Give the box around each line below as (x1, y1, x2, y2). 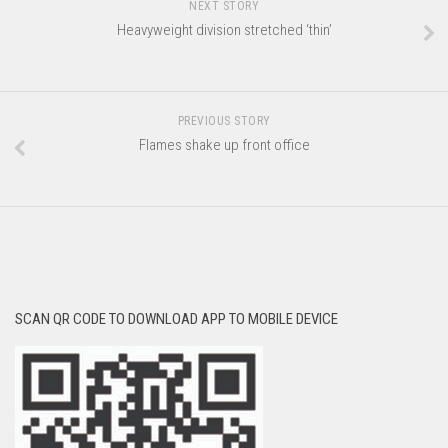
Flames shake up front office (138, 136, 310, 155)
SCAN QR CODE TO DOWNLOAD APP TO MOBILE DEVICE (15, 310, 338, 329)
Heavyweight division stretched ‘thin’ (116, 21, 332, 40)
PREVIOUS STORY (177, 114, 271, 129)
